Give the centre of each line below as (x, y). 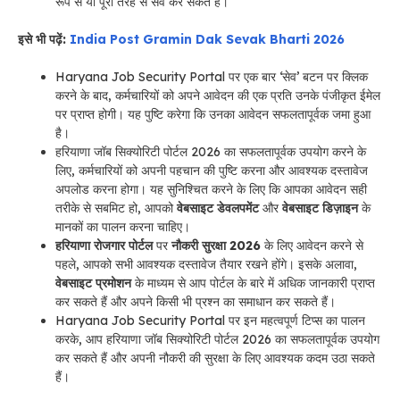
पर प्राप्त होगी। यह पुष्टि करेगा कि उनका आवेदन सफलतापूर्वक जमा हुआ (213, 114)
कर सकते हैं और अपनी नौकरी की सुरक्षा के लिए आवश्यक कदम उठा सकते (215, 358)
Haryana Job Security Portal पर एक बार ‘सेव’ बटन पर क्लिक (212, 76)
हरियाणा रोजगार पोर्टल (104, 245)
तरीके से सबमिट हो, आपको (116, 208)
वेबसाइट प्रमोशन (93, 283)
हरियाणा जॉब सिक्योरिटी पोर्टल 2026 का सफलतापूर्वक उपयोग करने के (211, 151)
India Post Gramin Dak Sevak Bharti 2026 (207, 39)
